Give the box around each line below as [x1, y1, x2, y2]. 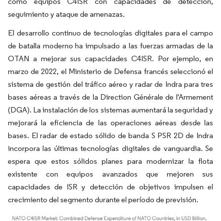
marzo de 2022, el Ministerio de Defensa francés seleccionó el [8, 67, 213, 76]
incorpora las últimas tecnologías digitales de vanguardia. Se [8, 144, 213, 153]
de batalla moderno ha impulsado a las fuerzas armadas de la [8, 41, 213, 50]
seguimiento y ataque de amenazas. [8, 9, 125, 19]
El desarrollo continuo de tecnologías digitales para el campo [8, 28, 213, 37]
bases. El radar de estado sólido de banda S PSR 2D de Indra [8, 131, 213, 140]
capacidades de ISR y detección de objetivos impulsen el [8, 182, 213, 191]
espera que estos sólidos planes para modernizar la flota [8, 156, 213, 166]
